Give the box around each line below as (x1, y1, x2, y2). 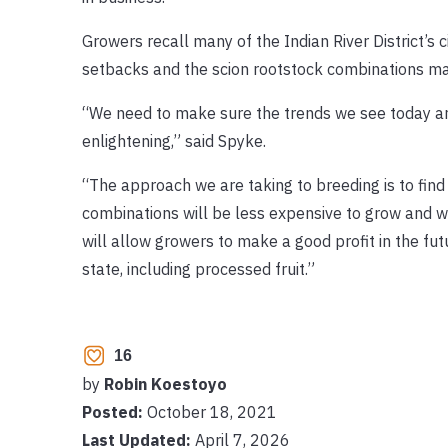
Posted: (81, 401, 147, 422)
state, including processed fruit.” (81, 258, 315, 279)
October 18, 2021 (146, 401, 277, 422)
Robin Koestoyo (103, 373, 227, 394)
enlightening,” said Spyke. (81, 130, 266, 151)
